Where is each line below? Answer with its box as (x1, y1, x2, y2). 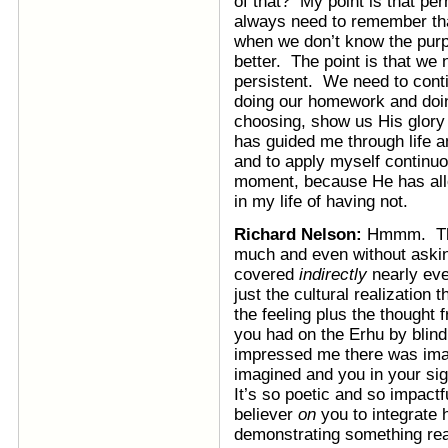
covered (234, 265, 299, 284)
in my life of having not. (234, 192, 408, 211)
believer (234, 405, 298, 424)
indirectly (299, 265, 367, 284)
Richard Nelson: (234, 225, 367, 244)
